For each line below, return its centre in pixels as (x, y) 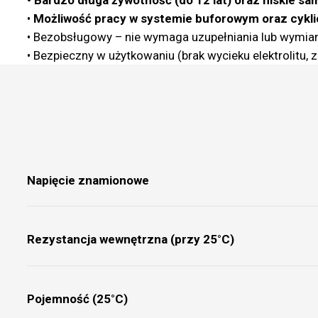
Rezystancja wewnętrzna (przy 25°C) (130, 240)
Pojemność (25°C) (77, 298)
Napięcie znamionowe (88, 180)
